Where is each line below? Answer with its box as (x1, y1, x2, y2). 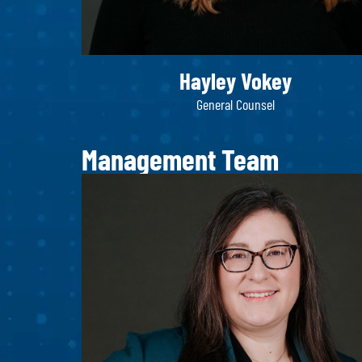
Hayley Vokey (179, 66, 292, 95)
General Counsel (196, 95, 275, 113)
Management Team (81, 141, 279, 176)
